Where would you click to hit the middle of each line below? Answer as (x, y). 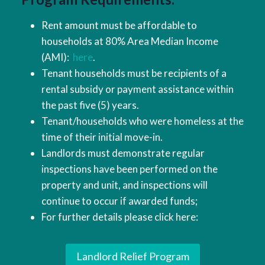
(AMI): (57, 57)
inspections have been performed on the (129, 169)
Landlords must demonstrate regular (123, 153)
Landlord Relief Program (132, 256)
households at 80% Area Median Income (130, 41)
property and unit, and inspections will (124, 185)
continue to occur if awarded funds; (119, 201)
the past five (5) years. (90, 105)
